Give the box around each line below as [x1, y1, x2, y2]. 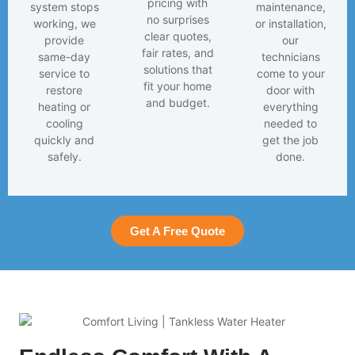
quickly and [34, 132, 95, 147]
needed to [264, 116, 318, 130]
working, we [32, 16, 96, 30]
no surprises [146, 12, 209, 26]
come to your [256, 66, 325, 80]
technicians [261, 49, 320, 63]
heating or [38, 99, 91, 113]
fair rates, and [141, 45, 214, 59]
